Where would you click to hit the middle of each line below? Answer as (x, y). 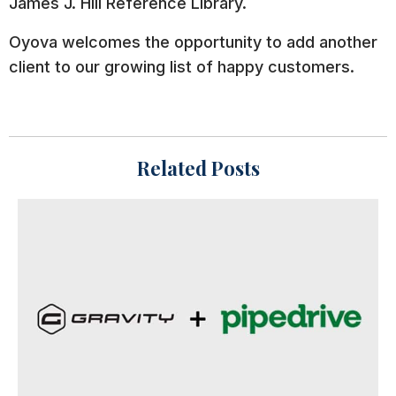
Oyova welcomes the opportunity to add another (193, 42)
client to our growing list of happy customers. (182, 67)
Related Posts (198, 168)
